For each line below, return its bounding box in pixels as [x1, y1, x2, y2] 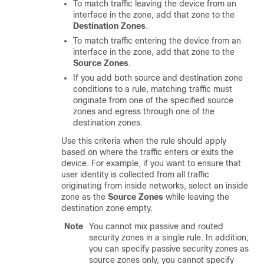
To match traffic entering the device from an [73, 36, 241, 45]
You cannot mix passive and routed [89, 222, 223, 231]
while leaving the [163, 192, 229, 202]
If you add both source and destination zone [73, 73, 243, 82]
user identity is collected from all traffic [61, 170, 209, 179]
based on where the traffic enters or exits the [61, 147, 233, 157]
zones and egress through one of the [73, 107, 214, 116]
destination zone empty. [61, 203, 153, 213]
